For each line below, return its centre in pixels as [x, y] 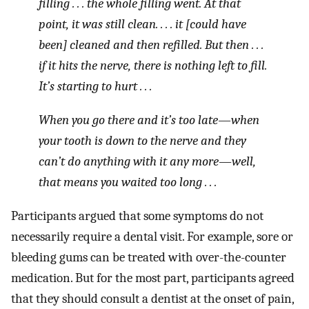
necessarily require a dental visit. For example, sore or [152, 236]
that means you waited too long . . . [128, 182]
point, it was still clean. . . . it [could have [142, 24]
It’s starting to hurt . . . [95, 87]
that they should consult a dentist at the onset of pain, [152, 298]
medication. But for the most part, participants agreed [153, 278]
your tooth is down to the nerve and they [142, 140]
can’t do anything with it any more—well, [147, 161]
